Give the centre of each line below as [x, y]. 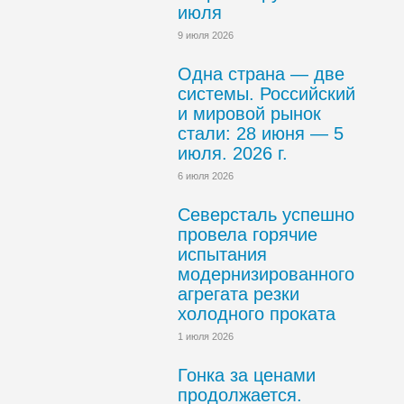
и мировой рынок [249, 114]
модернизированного [266, 274]
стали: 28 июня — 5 [261, 133]
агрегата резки [239, 294]
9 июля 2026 [206, 35]
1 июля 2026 [206, 336]
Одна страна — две [261, 74]
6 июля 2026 [206, 176]
